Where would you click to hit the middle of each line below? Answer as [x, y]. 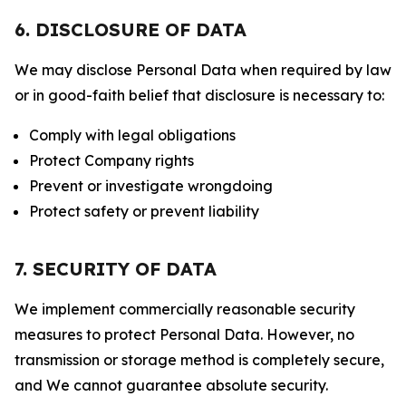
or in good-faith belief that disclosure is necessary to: [199, 95]
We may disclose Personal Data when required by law [203, 70]
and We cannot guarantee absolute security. [171, 385]
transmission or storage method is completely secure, [199, 360]
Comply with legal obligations [132, 135]
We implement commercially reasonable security [185, 309]
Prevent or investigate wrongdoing [151, 186]
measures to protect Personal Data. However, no [184, 334]
